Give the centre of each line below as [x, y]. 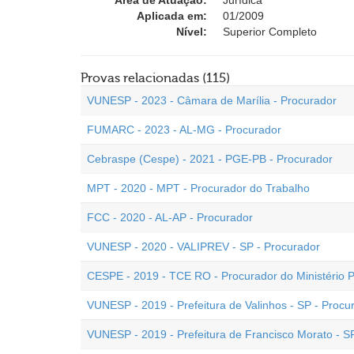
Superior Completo [270, 32]
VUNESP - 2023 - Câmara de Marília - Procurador [212, 100]
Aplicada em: [172, 16]
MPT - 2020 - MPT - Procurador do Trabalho [198, 188]
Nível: [192, 32]
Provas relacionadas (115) [155, 78]
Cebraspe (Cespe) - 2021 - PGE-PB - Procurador [210, 159]
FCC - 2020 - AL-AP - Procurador [170, 217]
